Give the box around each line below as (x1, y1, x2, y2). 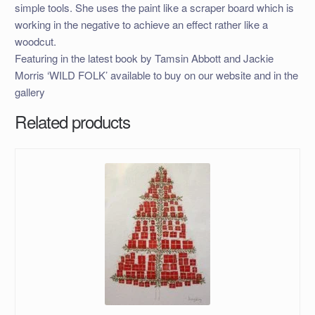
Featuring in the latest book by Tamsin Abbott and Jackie (14, 51, 274, 66)
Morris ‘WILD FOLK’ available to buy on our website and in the (14, 67, 298, 83)
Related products (14, 109, 130, 134)
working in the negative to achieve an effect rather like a (14, 17, 268, 32)
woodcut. (14, 34, 56, 49)
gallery (14, 84, 45, 100)
